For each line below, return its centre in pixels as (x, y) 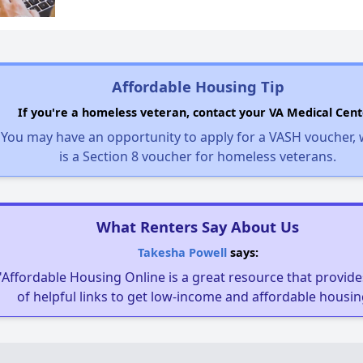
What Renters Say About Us (198, 226)
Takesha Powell (182, 252)
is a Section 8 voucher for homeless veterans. (198, 156)
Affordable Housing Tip (198, 86)
